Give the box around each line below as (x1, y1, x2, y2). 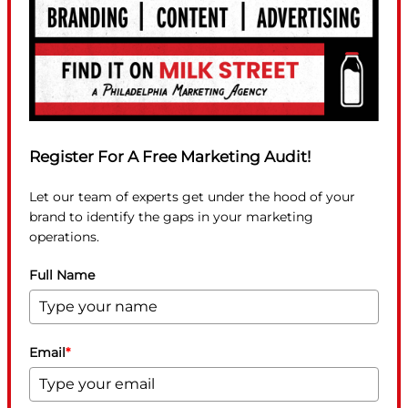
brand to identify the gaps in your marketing (29, 208, 313, 225)
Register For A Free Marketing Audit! (29, 147, 311, 166)
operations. (29, 228, 99, 245)
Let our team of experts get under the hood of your (29, 188, 355, 205)
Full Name (29, 266, 95, 283)
